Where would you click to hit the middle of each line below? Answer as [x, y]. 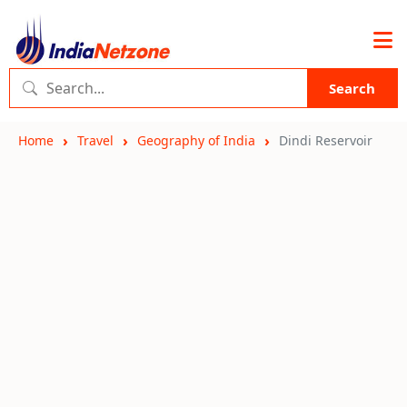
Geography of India [196, 140]
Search [352, 88]
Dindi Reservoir [326, 140]
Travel [95, 140]
